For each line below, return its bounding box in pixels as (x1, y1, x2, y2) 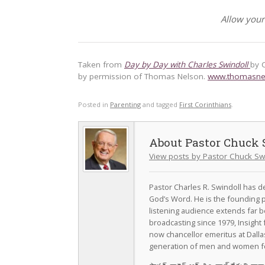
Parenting (110, 100, 141, 109)
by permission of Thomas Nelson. (78, 71, 208, 82)
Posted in (78, 100, 110, 109)
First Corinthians (179, 100, 231, 109)
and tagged (141, 100, 179, 109)
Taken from (78, 59, 124, 70)
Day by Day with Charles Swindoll (124, 59, 250, 70)
